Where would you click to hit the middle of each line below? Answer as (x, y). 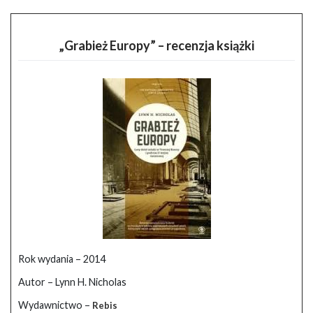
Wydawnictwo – (55, 305)
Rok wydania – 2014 (62, 259)
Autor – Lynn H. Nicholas (72, 282)
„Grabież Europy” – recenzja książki (156, 45)
